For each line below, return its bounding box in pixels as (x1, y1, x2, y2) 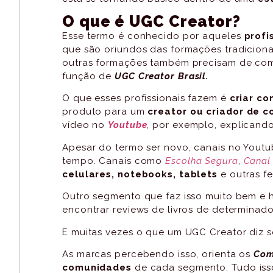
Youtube (108, 119, 147, 131)
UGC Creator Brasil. (115, 71, 209, 82)
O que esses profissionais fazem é (62, 93, 230, 104)
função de (62, 71, 115, 82)
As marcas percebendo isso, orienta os (62, 249, 254, 260)
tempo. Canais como (62, 155, 166, 166)
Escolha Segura (165, 155, 238, 166)
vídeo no (62, 119, 108, 131)
